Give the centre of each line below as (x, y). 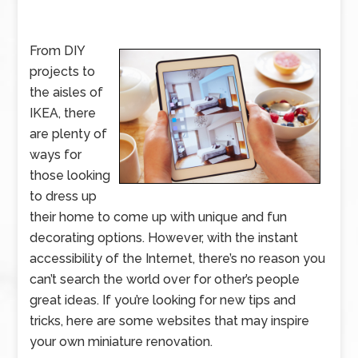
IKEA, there (63, 113)
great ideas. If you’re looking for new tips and (163, 300)
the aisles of (67, 92)
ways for (56, 155)
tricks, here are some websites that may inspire (170, 321)
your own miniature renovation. (121, 342)
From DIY (58, 51)
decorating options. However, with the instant (164, 238)
